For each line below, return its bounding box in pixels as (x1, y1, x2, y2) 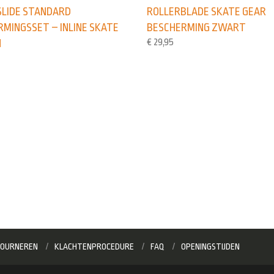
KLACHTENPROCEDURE (54, 241, 134, 251)
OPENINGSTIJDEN (181, 241, 240, 251)
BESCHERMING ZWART (147, 21, 246, 34)
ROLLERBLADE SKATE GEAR (147, 6, 267, 18)
